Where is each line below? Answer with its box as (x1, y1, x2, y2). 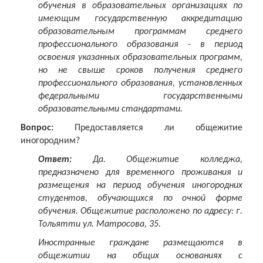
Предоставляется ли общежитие (53, 123, 242, 133)
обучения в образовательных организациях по (38, 1, 242, 11)
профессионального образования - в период (38, 40, 242, 50)
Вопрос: (21, 123, 53, 133)
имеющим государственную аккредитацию (38, 14, 242, 24)
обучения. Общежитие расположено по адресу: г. (38, 207, 242, 217)
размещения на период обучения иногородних (38, 181, 242, 191)
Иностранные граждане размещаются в (38, 238, 242, 248)
